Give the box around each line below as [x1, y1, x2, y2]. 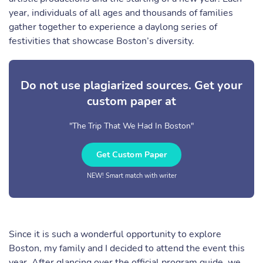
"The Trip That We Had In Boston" [69, 120, 194, 131]
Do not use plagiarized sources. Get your [21, 77, 242, 93]
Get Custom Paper [96, 149, 167, 160]
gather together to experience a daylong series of [9, 21, 217, 33]
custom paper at [87, 93, 176, 109]
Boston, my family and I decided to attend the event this [9, 242, 245, 255]
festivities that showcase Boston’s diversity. [9, 35, 194, 48]
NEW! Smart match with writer [86, 171, 177, 180]
